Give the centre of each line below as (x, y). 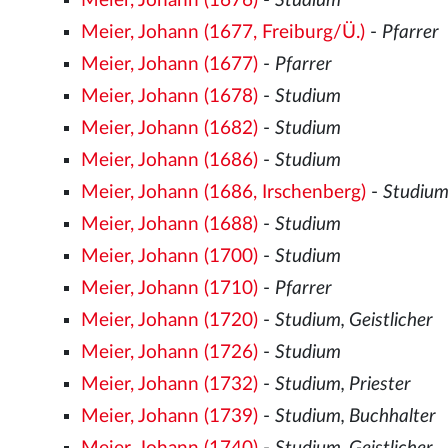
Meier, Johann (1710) (170, 289)
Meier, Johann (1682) (170, 129)
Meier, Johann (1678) (170, 97)
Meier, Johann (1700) (170, 257)
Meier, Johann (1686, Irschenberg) (224, 193)
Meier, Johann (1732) (170, 385)
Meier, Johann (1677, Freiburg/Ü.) (223, 33)
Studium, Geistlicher (354, 321)
